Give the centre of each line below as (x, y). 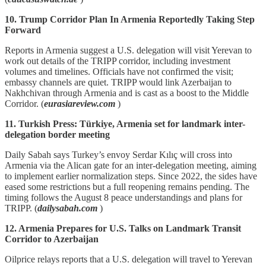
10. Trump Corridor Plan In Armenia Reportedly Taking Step (130, 19)
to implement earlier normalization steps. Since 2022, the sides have (131, 176)
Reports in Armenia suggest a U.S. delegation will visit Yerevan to (128, 50)
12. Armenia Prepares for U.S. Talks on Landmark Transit (123, 228)
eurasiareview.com (81, 103)
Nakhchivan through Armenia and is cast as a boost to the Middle (127, 93)
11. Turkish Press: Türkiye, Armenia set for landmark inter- (125, 123)
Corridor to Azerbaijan (52, 239)
